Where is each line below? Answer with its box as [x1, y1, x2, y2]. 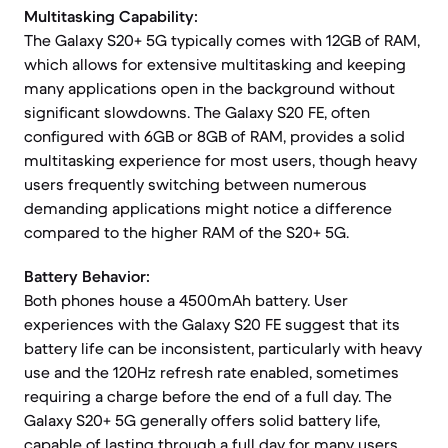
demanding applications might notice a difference [24, 198, 392, 218]
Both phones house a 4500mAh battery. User [24, 290, 348, 310]
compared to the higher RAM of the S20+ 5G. [24, 222, 349, 242]
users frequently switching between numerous [24, 174, 367, 194]
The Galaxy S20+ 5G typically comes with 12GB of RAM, [24, 30, 420, 50]
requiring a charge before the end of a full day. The [24, 386, 392, 406]
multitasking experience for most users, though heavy [24, 150, 417, 170]
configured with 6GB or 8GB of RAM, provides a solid [24, 126, 405, 146]
